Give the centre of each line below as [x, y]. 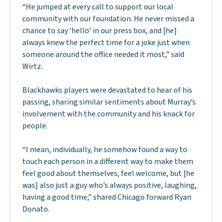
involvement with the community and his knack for [109, 114]
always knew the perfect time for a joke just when [106, 43]
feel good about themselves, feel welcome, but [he [108, 173]
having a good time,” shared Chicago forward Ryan [107, 197]
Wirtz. [32, 66]
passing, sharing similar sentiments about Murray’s [109, 102]
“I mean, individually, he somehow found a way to [105, 150]
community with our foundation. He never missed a [108, 19]
